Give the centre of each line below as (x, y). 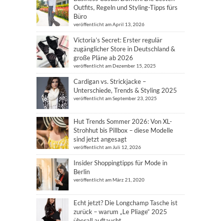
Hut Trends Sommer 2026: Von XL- (123, 122)
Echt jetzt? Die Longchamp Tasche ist (126, 203)
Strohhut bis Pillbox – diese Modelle (123, 130)
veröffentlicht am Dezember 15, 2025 (115, 66)
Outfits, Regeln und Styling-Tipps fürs (126, 8)
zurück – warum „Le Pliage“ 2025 (120, 212)
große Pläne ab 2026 (103, 58)
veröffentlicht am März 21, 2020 (109, 180)
